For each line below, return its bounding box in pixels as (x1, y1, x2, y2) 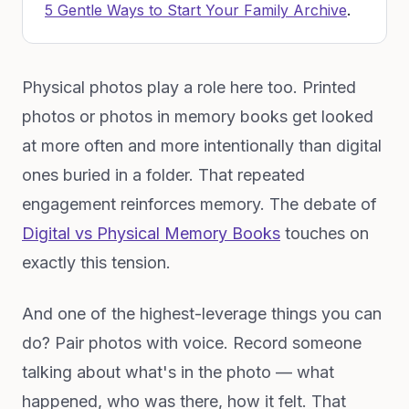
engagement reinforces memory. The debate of (22, 194, 377, 214)
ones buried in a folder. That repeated (22, 165, 305, 184)
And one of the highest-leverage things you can (22, 304, 382, 323)
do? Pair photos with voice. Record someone (22, 333, 362, 352)
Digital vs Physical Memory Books (22, 224, 280, 243)
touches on (280, 224, 369, 243)
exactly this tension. (22, 253, 171, 272)
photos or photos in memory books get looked (22, 107, 373, 126)
